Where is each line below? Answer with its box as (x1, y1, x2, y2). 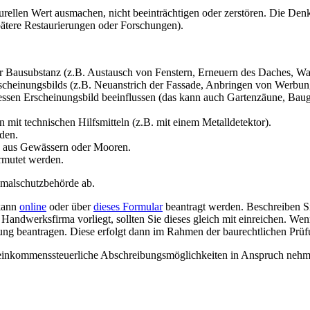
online (19, 200, 46, 212)
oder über (46, 200, 93, 212)
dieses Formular (93, 200, 163, 212)
